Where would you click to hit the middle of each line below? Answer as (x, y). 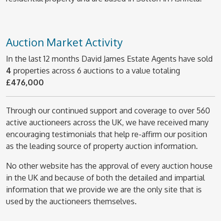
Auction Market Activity (64, 42)
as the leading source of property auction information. (102, 146)
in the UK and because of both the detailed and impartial (105, 178)
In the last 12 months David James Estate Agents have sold (109, 59)
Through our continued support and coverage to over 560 (108, 110)
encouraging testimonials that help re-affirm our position (107, 134)
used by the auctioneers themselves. (71, 201)
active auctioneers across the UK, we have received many (107, 122)
